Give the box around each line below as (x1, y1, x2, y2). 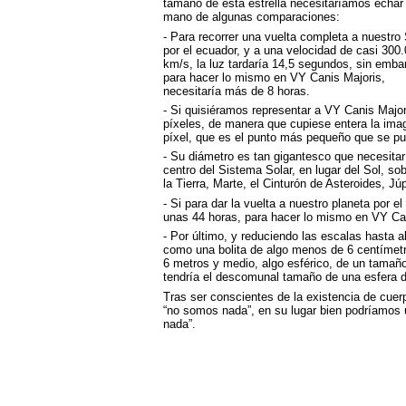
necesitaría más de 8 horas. (162, 83, 310, 98)
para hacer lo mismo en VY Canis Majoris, (162, 70, 385, 84)
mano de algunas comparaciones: (162, 10, 340, 24)
